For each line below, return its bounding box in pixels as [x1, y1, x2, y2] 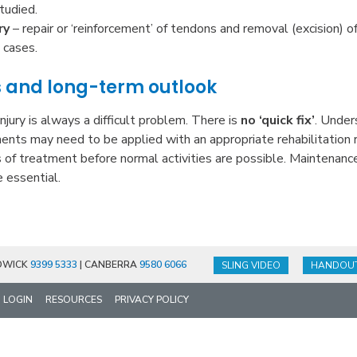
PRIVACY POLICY [115, 292, 189, 306]
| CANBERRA [77, 257, 139, 271]
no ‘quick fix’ [241, 111, 316, 129]
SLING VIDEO [221, 258, 280, 272]
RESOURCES [45, 292, 102, 306]
